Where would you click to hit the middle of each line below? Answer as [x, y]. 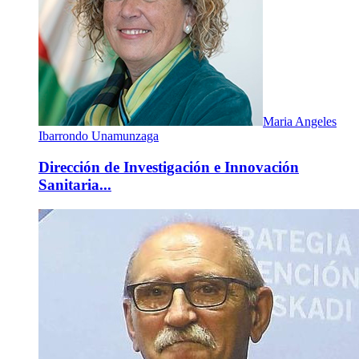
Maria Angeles [300, 122]
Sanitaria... [75, 184]
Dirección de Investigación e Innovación [169, 167]
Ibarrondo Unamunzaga [99, 136]
